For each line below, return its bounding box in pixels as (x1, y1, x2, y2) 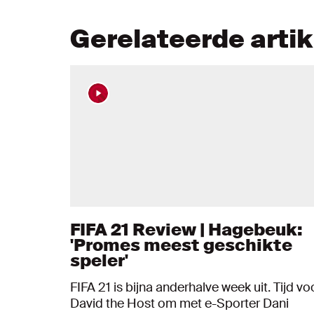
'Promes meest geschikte (70, 234, 292, 257)
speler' (70, 250, 128, 272)
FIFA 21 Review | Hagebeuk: (70, 219, 303, 241)
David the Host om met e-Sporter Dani (70, 295, 289, 313)
